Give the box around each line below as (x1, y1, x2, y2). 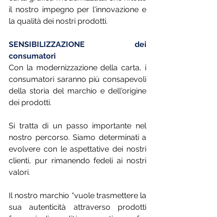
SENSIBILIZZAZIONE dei (9, 40, 146, 49)
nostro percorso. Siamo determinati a (9, 133, 146, 142)
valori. (9, 168, 32, 177)
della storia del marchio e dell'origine (9, 86, 146, 96)
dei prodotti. (9, 98, 51, 108)
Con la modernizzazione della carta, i (9, 63, 146, 73)
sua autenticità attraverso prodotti (9, 202, 146, 212)
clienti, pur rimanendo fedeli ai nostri (9, 156, 146, 166)
